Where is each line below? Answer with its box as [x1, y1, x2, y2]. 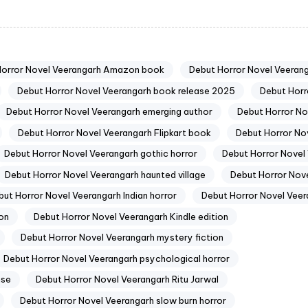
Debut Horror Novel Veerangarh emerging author [6, 106, 212, 118]
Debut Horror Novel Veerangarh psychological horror [3, 252, 230, 264]
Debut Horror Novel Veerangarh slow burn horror [20, 294, 226, 306]
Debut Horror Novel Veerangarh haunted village [5, 168, 206, 180]
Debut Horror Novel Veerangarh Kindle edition [34, 210, 228, 222]
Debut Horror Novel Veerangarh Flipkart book [18, 126, 211, 138]
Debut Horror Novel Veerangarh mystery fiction [21, 232, 223, 243]
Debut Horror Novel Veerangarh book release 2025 [17, 85, 235, 96]
